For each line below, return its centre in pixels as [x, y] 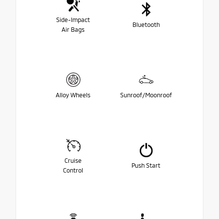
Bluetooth [146, 25]
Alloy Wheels [73, 95]
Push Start [146, 165]
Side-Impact [73, 20]
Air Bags [73, 30]
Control [73, 170]
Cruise [73, 161]
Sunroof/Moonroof [146, 95]
